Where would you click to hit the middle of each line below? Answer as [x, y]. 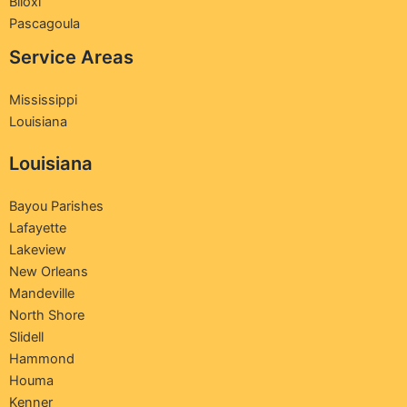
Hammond [42, 358]
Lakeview [38, 249]
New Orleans [49, 271]
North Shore [47, 315]
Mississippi [43, 100]
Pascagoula [45, 24]
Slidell [26, 337]
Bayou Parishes [56, 206]
